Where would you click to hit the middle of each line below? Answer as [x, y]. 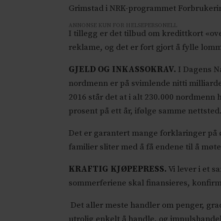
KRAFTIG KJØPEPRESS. [118, 169]
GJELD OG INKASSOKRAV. [123, 70]
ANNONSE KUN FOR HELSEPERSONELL [123, 25]
